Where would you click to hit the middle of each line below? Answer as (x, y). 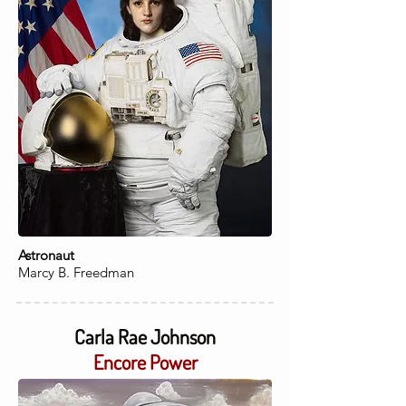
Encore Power (145, 362)
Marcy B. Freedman (76, 272)
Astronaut (46, 255)
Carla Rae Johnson (145, 336)
